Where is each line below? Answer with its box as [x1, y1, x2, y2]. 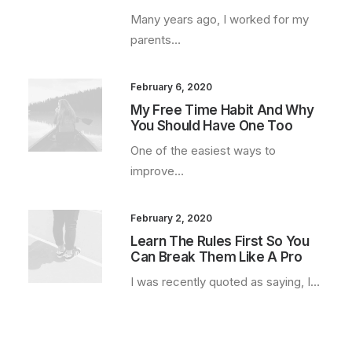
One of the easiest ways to [130, 143, 276, 158]
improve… [130, 163, 184, 178]
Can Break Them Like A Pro [130, 249, 302, 265]
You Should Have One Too [130, 118, 293, 134]
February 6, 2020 [130, 81, 212, 93]
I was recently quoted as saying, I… [130, 274, 320, 289]
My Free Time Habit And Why [130, 102, 314, 118]
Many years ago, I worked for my [130, 12, 309, 27]
